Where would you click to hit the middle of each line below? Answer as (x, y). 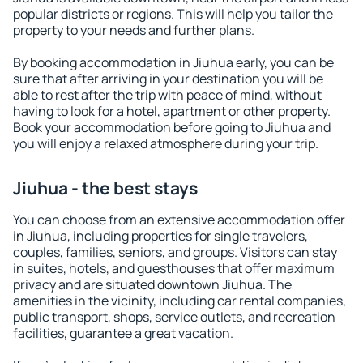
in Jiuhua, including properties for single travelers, (160, 236)
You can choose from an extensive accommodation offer (179, 220)
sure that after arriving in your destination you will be (168, 79)
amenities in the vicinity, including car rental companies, (179, 301)
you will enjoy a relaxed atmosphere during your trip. (166, 143)
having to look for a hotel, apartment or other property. (172, 111)
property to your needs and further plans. (134, 30)
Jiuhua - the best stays (105, 188)
